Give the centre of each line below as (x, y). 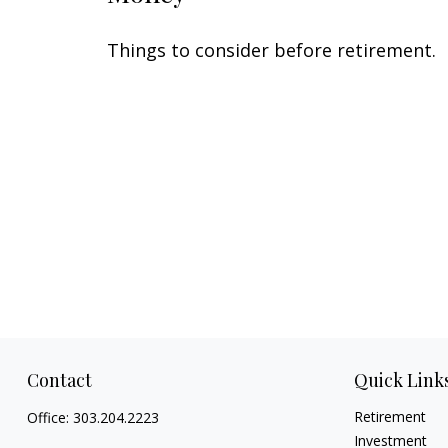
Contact (59, 379)
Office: (49, 417)
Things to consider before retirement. (271, 50)
